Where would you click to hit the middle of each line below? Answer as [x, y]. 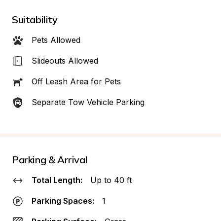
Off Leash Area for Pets [76, 81]
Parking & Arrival [50, 160]
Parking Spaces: [63, 201]
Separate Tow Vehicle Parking [88, 102]
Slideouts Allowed [65, 61]
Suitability [35, 19]
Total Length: [57, 180]
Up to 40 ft [111, 180]
